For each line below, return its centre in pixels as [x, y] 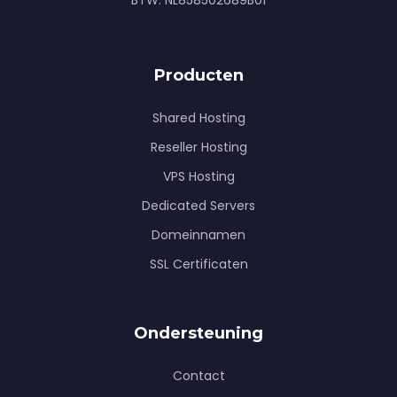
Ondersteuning [198, 333]
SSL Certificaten [198, 264]
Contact [198, 376]
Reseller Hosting [198, 147]
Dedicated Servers [198, 206]
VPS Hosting [198, 176]
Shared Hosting [198, 118]
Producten [198, 75]
